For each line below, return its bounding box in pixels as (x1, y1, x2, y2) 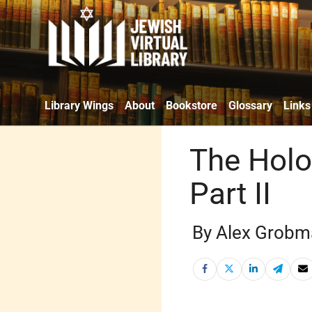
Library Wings (45, 98, 114, 112)
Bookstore (166, 98, 217, 112)
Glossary (228, 98, 272, 112)
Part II (189, 175, 272, 212)
